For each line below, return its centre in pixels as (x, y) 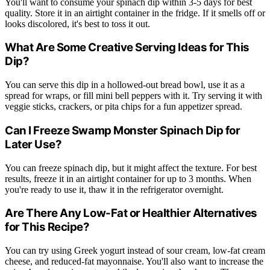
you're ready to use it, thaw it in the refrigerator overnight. (114, 189)
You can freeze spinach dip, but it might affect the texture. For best (131, 168)
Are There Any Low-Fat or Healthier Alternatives (131, 213)
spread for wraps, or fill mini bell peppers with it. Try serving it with (133, 96)
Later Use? (33, 144)
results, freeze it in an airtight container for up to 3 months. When (128, 178)
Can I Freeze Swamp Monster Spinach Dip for (123, 130)
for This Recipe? (47, 227)
